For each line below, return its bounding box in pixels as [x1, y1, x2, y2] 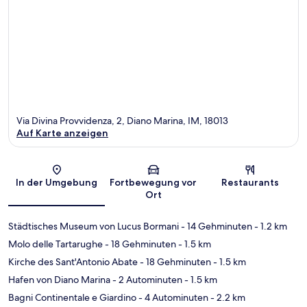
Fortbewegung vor [110, 175, 197, 188]
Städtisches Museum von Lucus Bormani [8, 219, 179, 232]
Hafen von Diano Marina [8, 273, 110, 286]
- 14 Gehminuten [179, 219, 252, 232]
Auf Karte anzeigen [16, 126, 108, 139]
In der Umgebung [16, 175, 98, 188]
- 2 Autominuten [110, 273, 182, 286]
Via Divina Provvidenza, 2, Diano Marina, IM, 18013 [16, 114, 228, 127]
